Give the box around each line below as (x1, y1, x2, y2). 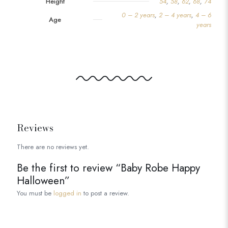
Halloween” (17, 173, 70, 189)
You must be (17, 188, 53, 198)
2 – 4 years (159, 10, 191, 20)
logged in (53, 188, 81, 198)
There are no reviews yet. (17, 142, 89, 152)
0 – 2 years (122, 10, 155, 20)
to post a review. (81, 188, 129, 198)
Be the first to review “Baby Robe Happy (17, 160, 200, 176)
